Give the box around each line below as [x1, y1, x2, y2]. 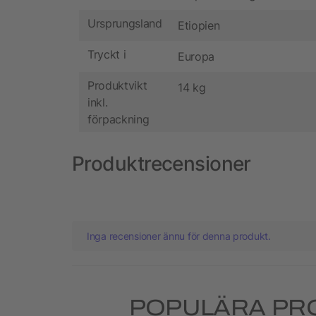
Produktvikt [87, 78, 147, 92]
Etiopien [178, 18, 220, 33]
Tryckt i [87, 47, 126, 61]
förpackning [87, 111, 150, 126]
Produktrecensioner [72, 152, 251, 176]
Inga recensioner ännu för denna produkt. [87, 230, 271, 243]
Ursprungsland [87, 16, 162, 30]
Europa [178, 49, 215, 64]
